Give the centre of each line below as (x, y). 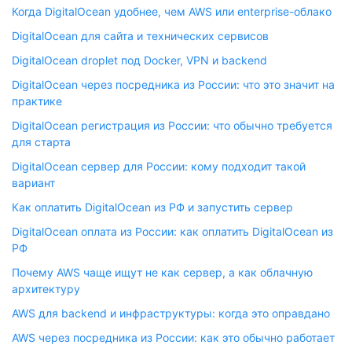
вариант (33, 183)
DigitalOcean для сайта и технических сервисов (140, 36)
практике (37, 101)
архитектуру (46, 289)
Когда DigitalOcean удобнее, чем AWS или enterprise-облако (172, 11)
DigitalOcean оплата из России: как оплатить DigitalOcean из (172, 231)
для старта (41, 142)
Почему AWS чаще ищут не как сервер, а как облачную (162, 272)
